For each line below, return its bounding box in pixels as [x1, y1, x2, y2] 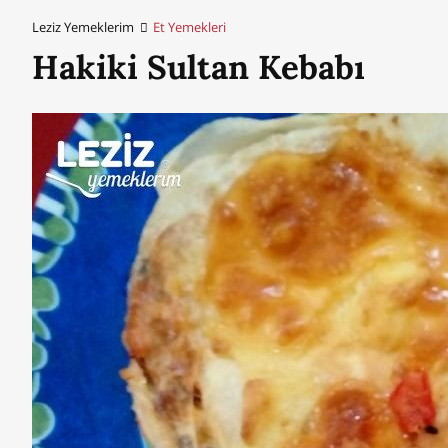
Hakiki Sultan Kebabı [32, 45, 365, 88]
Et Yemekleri [153, 18, 227, 37]
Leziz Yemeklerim [32, 18, 134, 37]
